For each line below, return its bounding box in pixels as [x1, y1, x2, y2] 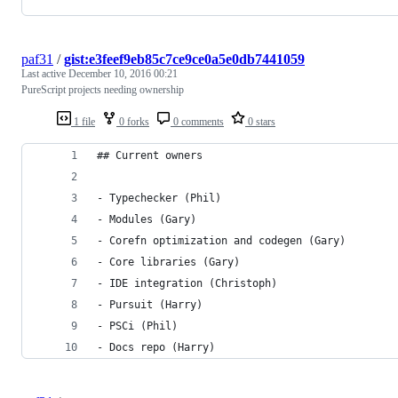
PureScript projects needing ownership [21, 84, 184, 97]
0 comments [171, 115, 224, 129]
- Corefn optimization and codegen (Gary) [97, 235, 346, 248]
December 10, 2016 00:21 [68, 68, 178, 81]
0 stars [245, 115, 275, 129]
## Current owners [97, 149, 203, 163]
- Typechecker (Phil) [97, 192, 221, 205]
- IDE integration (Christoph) [97, 277, 277, 291]
